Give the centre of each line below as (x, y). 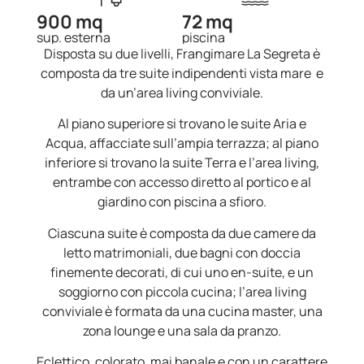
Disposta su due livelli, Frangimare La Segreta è (182, 53)
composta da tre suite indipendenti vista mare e (182, 73)
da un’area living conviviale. (182, 92)
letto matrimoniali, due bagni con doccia (182, 252)
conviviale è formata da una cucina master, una (182, 311)
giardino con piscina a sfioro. (182, 202)
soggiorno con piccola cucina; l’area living (182, 291)
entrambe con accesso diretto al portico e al (182, 182)
